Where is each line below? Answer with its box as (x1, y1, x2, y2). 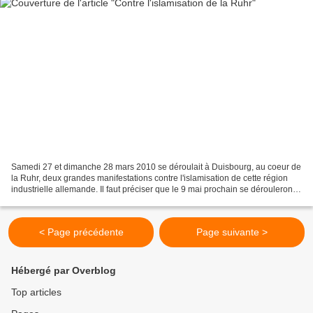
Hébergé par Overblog (11, 265, 116, 276)
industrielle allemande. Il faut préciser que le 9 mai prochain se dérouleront (11, 184, 295, 194)
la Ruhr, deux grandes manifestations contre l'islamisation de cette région (11, 173, 288, 183)
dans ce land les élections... (11, 195, 116, 205)
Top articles (11, 286, 61, 298)
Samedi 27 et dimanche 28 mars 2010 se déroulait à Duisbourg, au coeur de (11, 161, 301, 172)
